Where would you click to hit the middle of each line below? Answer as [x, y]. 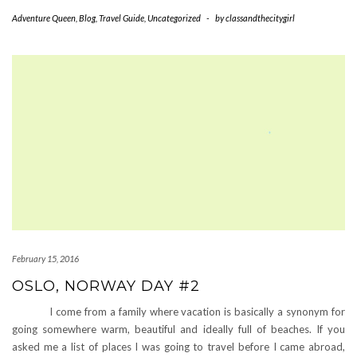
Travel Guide [122, 18]
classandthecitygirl [260, 18]
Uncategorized [174, 18]
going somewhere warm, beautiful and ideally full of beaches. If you [178, 329]
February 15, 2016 [45, 259]
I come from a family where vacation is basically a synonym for [178, 312]
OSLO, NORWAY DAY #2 [106, 286]
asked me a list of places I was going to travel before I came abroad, [178, 347]
